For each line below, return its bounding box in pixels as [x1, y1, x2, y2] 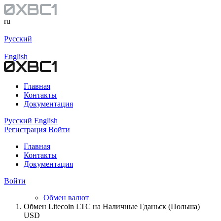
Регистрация [4, 125, 46, 134]
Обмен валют [43, 193, 89, 202]
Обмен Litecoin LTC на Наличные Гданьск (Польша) [24, 202, 200, 211]
